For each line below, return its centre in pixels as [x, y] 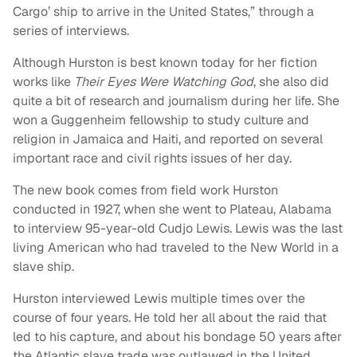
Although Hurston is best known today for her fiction [165, 63]
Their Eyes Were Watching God [164, 82]
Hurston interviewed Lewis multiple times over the [159, 299]
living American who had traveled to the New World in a [176, 248]
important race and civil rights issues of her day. [152, 159]
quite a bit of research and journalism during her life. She [176, 101]
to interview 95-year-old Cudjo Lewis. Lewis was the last [178, 229]
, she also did [291, 82]
